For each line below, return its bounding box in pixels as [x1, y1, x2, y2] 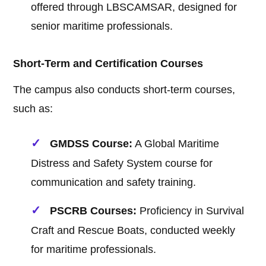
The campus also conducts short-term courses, [13, 84, 236, 96]
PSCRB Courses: [50, 205, 137, 217]
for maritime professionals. [31, 243, 157, 256]
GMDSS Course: [50, 138, 133, 150]
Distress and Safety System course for [31, 157, 213, 170]
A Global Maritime [132, 138, 220, 150]
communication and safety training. [31, 176, 197, 189]
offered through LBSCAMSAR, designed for [31, 1, 237, 14]
